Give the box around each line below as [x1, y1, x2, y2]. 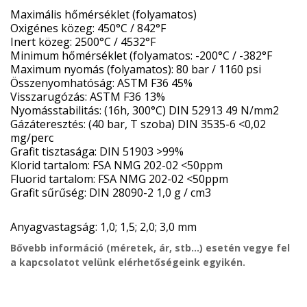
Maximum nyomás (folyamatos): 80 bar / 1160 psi [10, 62, 261, 77]
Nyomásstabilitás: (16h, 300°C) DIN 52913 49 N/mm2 [10, 103, 279, 118]
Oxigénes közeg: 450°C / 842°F [10, 21, 166, 36]
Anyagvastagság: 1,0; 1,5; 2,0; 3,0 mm [10, 219, 197, 234]
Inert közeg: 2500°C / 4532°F [10, 34, 156, 49]
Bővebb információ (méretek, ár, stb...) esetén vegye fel [10, 241, 290, 254]
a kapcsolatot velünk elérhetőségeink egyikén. [10, 256, 245, 269]
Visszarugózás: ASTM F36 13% [10, 89, 165, 104]
